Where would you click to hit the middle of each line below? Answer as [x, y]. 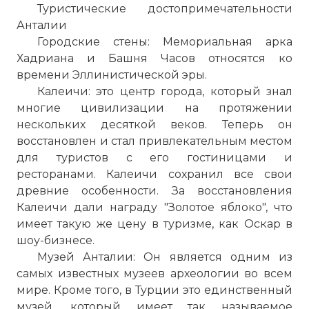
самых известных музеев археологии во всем [154, 273]
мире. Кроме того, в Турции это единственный [154, 290]
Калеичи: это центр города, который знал [165, 91]
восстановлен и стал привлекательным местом [154, 141]
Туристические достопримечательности [165, 9]
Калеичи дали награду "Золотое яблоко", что [154, 207]
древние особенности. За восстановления [154, 191]
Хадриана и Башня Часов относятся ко [154, 58]
